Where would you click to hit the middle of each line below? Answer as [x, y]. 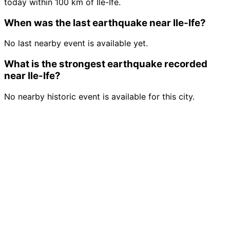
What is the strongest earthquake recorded [106, 64]
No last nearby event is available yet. [76, 43]
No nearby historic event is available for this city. [99, 96]
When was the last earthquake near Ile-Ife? [105, 23]
